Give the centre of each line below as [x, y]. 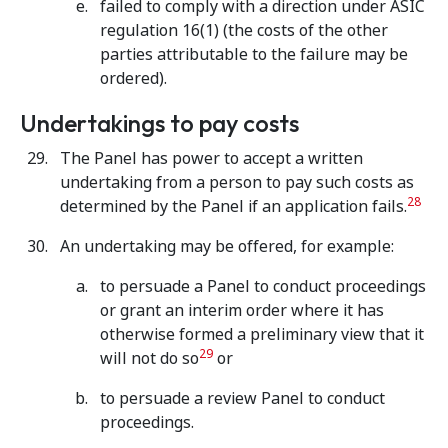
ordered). [133, 78]
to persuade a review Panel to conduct [242, 398]
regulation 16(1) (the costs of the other [244, 30]
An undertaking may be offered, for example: [227, 246]
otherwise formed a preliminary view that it [262, 334]
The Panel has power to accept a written [211, 158]
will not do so [149, 358]
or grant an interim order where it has [242, 310]
